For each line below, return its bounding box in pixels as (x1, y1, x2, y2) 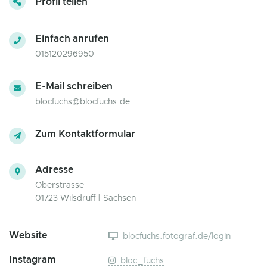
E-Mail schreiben (35, 82, 113, 92)
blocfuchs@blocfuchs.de (35, 98, 130, 107)
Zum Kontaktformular (35, 129, 135, 139)
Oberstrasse (35, 181, 84, 190)
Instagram (9, 255, 56, 265)
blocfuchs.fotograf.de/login (120, 232, 231, 241)
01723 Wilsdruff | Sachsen (35, 194, 136, 203)
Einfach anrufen (35, 34, 109, 44)
